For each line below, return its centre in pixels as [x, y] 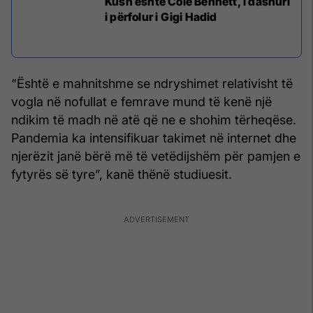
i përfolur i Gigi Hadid [161, 17]
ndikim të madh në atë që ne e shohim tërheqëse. [154, 120]
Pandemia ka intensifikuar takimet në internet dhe [154, 138]
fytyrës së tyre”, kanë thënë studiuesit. [122, 175]
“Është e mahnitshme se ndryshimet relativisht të [152, 84]
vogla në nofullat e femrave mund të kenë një [141, 102]
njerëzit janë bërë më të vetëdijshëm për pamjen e [156, 156]
